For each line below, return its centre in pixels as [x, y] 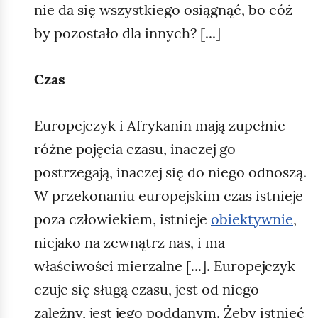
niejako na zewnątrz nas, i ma [130, 242]
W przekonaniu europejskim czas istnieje [169, 195]
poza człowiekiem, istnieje [122, 219]
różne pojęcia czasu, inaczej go [135, 148]
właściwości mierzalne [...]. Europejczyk [165, 265]
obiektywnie [252, 219]
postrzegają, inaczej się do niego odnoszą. [170, 172]
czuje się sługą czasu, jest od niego [147, 289]
